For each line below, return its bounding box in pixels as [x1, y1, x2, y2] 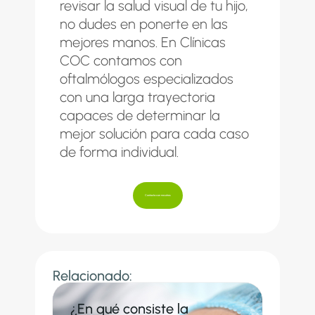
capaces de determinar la [60, 106, 220, 124]
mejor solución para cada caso [60, 124, 249, 142]
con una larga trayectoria [60, 88, 215, 105]
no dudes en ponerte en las [60, 15, 228, 32]
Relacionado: [53, 266, 132, 284]
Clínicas [180, 33, 226, 51]
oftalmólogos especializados [60, 70, 233, 87]
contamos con [90, 51, 182, 69]
